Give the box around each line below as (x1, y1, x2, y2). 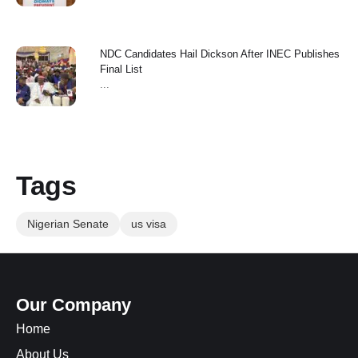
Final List (100, 63, 142, 76)
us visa (131, 217, 166, 231)
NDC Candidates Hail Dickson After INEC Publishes (100, 48, 340, 61)
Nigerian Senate (27, 217, 109, 231)
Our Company (16, 295, 131, 316)
